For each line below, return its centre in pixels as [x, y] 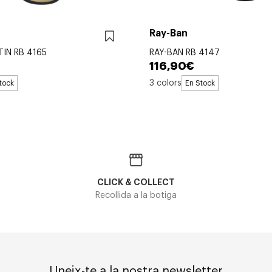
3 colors [165, 83]
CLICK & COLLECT [136, 182]
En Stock [200, 83]
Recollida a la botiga [136, 196]
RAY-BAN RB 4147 [185, 53]
